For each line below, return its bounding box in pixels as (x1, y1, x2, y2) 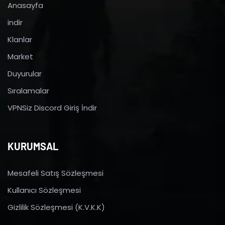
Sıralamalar (8, 85, 49, 96)
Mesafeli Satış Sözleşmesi (8, 167, 103, 178)
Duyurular (8, 68, 42, 79)
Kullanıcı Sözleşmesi (8, 184, 81, 195)
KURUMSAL (8, 140, 58, 152)
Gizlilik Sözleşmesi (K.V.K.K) (8, 201, 105, 212)
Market (8, 51, 33, 62)
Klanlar (8, 34, 32, 45)
